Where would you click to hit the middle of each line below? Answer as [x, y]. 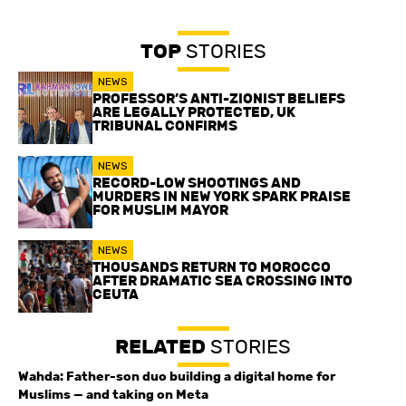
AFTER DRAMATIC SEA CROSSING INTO [222, 281]
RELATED [160, 347]
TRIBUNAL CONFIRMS [164, 126]
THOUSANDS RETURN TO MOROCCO [211, 267]
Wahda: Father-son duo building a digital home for [177, 377]
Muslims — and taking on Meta [113, 395]
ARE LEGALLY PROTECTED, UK [193, 112]
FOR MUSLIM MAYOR [160, 210]
